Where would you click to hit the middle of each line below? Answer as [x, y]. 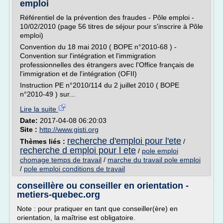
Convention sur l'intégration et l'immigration [88, 56]
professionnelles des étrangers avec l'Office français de [107, 65]
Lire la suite [39, 109]
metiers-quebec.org [58, 195]
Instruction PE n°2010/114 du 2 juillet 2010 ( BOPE [100, 85]
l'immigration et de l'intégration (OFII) [78, 74]
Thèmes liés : [44, 141]
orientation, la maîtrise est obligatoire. [76, 218]
